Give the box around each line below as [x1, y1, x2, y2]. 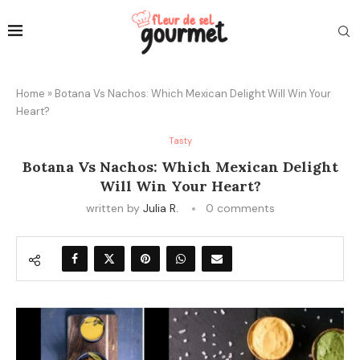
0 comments [205, 201, 275, 215]
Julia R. [142, 201, 178, 215]
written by [85, 201, 143, 215]
